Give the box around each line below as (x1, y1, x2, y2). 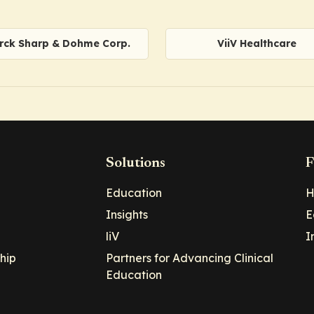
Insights (106, 207, 148, 222)
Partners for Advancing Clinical (106, 251, 273, 266)
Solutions (106, 156, 165, 172)
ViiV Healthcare (217, 37, 296, 50)
